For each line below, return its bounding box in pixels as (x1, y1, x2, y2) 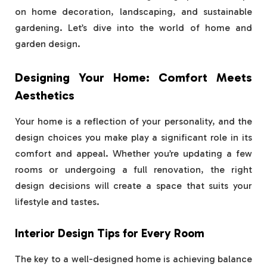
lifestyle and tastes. (15, 196, 100, 208)
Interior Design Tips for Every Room (15, 226, 204, 241)
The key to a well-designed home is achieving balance (15, 253, 252, 265)
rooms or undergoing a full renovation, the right (15, 164, 252, 176)
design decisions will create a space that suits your (15, 180, 252, 192)
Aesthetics (15, 88, 74, 103)
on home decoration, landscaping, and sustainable (15, 6, 252, 18)
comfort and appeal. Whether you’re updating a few (15, 148, 252, 160)
